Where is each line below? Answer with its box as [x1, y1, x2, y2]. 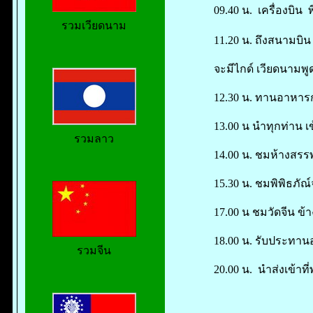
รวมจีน [77, 245, 111, 256]
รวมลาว [74, 133, 114, 145]
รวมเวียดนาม [61, 20, 126, 31]
